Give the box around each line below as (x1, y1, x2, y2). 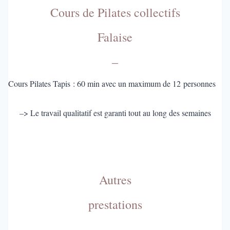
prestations (88, 196, 142, 213)
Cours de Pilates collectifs (50, 4, 180, 21)
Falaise (98, 28, 132, 45)
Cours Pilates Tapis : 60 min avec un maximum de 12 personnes (8, 78, 216, 89)
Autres (99, 171, 131, 188)
